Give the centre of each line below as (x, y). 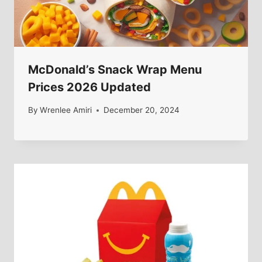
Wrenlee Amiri (66, 110)
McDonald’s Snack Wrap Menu (115, 70)
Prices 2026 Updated (91, 87)
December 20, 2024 (142, 110)
